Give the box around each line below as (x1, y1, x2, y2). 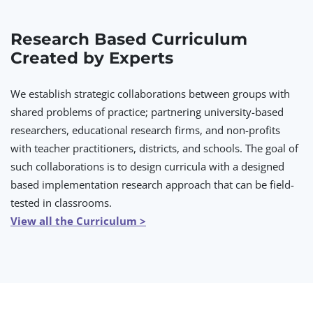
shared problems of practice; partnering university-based (10, 105, 284, 119)
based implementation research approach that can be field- (10, 177, 294, 191)
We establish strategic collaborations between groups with (10, 87, 290, 101)
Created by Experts (10, 48, 173, 68)
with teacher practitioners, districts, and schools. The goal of (10, 141, 298, 155)
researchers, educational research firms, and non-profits (10, 123, 280, 137)
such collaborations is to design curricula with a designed (10, 159, 284, 173)
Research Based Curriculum (10, 29, 247, 49)
